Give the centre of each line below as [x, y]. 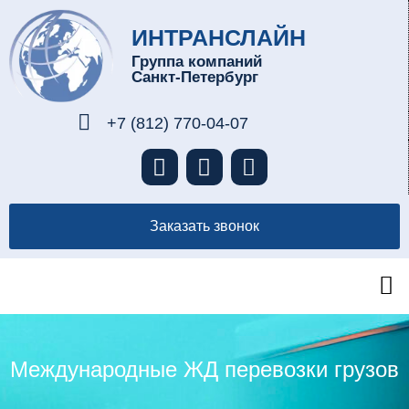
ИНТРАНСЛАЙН [219, 38]
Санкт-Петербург [195, 78]
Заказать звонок [204, 226]
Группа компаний [197, 62]
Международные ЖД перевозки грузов [204, 369]
